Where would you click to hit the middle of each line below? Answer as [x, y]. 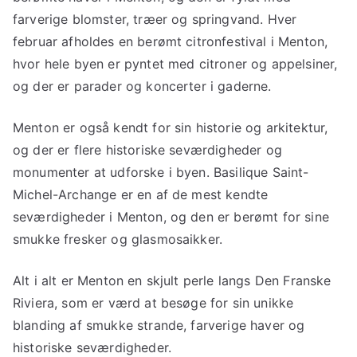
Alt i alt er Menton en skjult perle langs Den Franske [172, 280]
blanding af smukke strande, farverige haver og [159, 325]
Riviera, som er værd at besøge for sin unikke [153, 302]
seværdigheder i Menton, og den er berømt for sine [171, 216]
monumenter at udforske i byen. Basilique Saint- [161, 172]
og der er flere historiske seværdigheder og [147, 149]
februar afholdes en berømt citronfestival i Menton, [171, 41]
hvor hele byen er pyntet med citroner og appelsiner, [175, 63]
